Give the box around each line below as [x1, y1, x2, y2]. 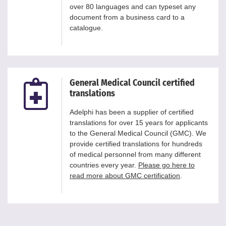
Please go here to [138, 160, 195, 169]
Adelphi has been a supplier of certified [70, 107, 194, 116]
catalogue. [70, 23, 103, 32]
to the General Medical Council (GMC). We [70, 129, 206, 137]
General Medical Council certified [70, 77, 195, 88]
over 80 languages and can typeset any [70, 2, 196, 11]
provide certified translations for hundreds [70, 139, 202, 148]
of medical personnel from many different [70, 150, 201, 158]
